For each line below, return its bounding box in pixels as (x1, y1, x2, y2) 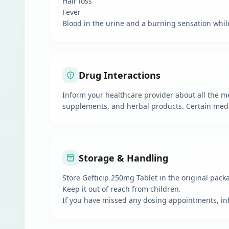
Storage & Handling (79, 152, 168, 164)
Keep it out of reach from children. (62, 184, 181, 194)
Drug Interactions (79, 69, 161, 81)
